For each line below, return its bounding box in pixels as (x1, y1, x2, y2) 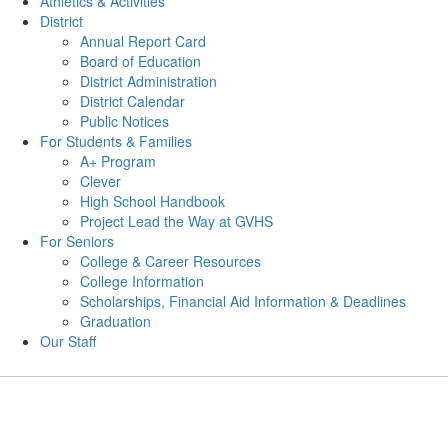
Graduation (80, 311, 151, 331)
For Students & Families (40, 131, 192, 151)
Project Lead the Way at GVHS (80, 211, 273, 231)
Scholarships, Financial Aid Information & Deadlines (80, 291, 406, 311)
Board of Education (80, 51, 201, 71)
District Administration (80, 71, 217, 91)
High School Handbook (80, 191, 225, 211)
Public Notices (80, 111, 169, 131)
